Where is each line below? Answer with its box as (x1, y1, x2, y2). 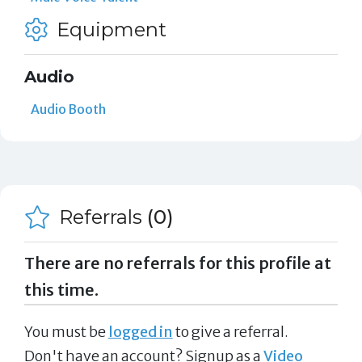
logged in (107, 322, 173, 341)
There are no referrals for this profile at (23, 253, 331, 273)
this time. (23, 280, 99, 300)
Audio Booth (30, 100, 106, 117)
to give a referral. (172, 322, 288, 341)
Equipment (52, 17, 167, 41)
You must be (23, 322, 108, 341)
